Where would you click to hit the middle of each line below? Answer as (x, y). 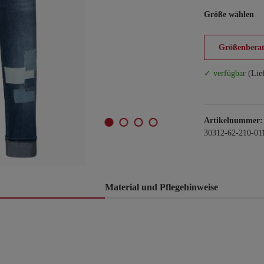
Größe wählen (229, 14)
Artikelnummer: (233, 121)
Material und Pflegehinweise (161, 187)
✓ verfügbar (225, 73)
